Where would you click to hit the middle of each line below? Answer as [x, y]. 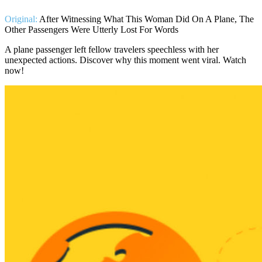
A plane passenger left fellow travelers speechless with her [112, 49]
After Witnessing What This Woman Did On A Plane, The [146, 19]
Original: [21, 19]
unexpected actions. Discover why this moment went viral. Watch [125, 60]
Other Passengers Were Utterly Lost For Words [92, 29]
